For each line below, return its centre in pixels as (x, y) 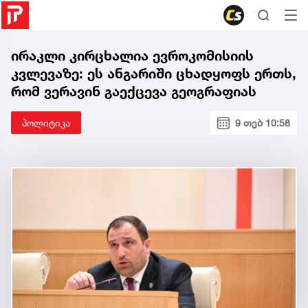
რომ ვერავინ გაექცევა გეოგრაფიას (134, 91)
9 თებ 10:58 (263, 123)
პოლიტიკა (46, 123)
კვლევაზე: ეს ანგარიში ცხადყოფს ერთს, (154, 74)
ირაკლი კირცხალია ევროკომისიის (132, 56)
